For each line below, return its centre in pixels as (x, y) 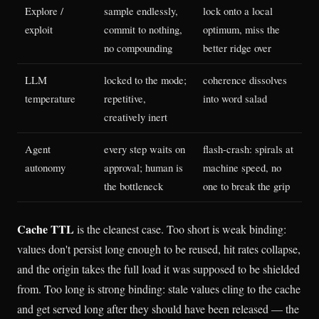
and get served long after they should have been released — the (158, 308)
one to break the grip (247, 185)
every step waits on (145, 148)
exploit (39, 29)
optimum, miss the (242, 29)
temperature (51, 98)
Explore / (45, 10)
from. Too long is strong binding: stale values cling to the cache (159, 288)
